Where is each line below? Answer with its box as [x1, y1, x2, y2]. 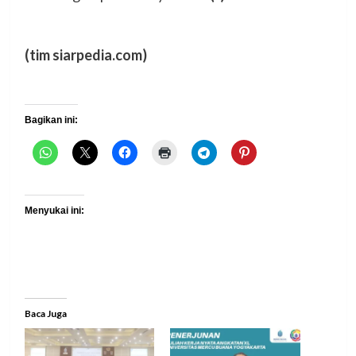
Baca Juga [24, 307, 67, 319]
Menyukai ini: [24, 204, 84, 216]
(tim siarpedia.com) [24, 45, 147, 64]
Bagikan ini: [24, 114, 78, 126]
